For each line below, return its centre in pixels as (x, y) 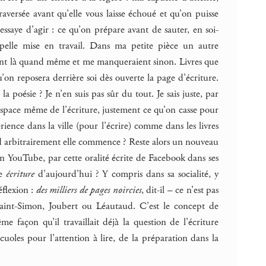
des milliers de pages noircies (88, 190)
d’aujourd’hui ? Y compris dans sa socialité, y (126, 174)
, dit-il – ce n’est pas (180, 190)
